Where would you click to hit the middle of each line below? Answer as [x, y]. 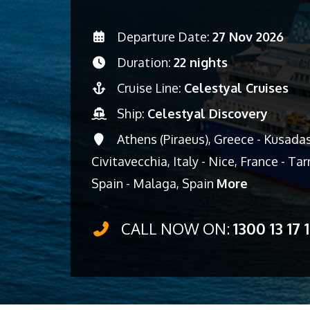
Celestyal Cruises [236, 88]
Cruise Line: [149, 88]
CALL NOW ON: [175, 228]
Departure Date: [163, 37]
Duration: [144, 62]
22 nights [200, 62]
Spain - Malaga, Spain [154, 183]
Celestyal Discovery [207, 113]
